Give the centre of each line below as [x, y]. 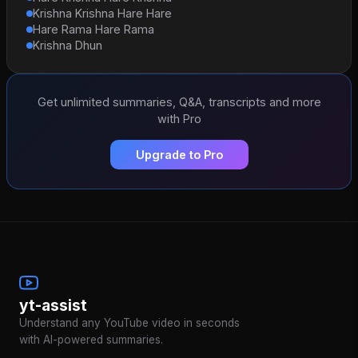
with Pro [179, 118]
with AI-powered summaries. [91, 339]
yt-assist [53, 305]
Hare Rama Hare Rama [93, 29]
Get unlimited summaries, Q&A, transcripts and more [179, 101]
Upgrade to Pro [179, 154]
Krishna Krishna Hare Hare [102, 13]
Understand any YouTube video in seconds [129, 322]
